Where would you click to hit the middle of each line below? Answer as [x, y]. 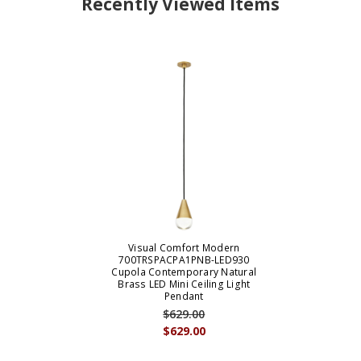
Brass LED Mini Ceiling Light [184, 284]
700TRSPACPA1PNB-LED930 [184, 260]
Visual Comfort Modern [184, 248]
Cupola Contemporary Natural [184, 272]
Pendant [184, 297]
